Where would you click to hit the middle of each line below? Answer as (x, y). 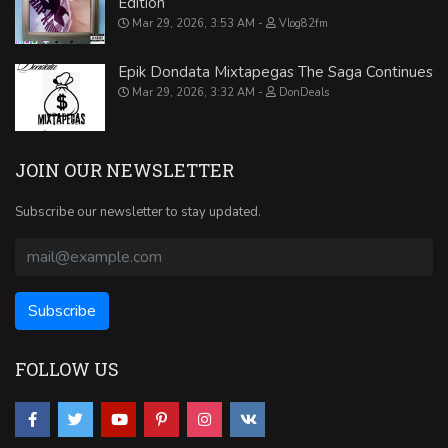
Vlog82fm (303, 24)
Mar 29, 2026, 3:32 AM (193, 92)
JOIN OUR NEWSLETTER (124, 170)
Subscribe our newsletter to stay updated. (138, 212)
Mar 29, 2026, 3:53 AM (193, 24)
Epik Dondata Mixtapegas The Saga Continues (275, 71)
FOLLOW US (67, 369)
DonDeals (304, 92)
